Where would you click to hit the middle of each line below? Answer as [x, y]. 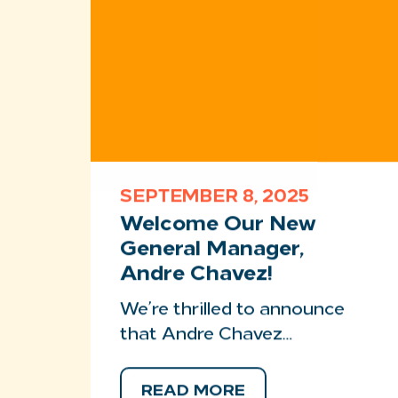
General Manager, [212, 250]
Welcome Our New [218, 225]
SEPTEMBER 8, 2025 [215, 197]
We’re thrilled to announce [232, 310]
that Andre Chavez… [206, 335]
